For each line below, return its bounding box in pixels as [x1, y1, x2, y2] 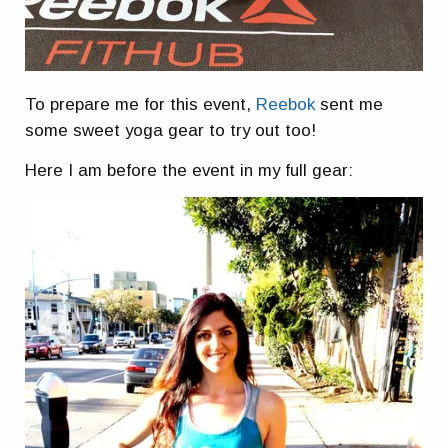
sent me [315, 95, 384, 115]
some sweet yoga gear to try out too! [25, 121, 317, 141]
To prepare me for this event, [25, 95, 257, 115]
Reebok [256, 95, 316, 115]
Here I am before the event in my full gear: [25, 160, 354, 180]
